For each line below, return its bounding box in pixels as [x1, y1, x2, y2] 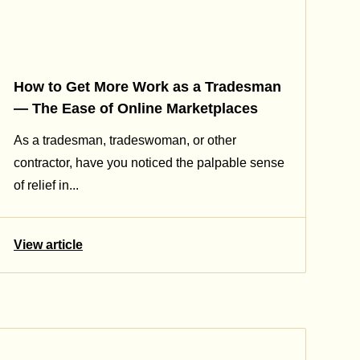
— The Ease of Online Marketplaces [14, 100, 258, 117]
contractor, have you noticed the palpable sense [14, 155, 284, 170]
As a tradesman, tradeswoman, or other [14, 133, 236, 147]
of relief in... [14, 178, 79, 192]
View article [14, 237, 83, 252]
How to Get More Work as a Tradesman [14, 79, 281, 96]
